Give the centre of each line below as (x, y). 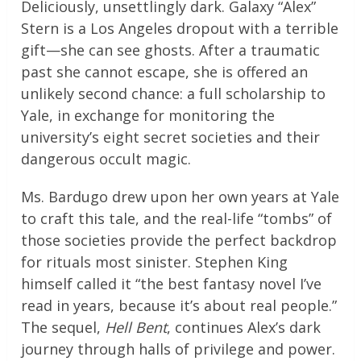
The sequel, (63, 328)
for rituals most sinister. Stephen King (155, 262)
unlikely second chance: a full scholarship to (174, 94)
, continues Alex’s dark (244, 328)
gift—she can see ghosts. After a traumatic (171, 50)
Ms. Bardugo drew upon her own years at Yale (180, 197)
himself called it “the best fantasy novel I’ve (172, 284)
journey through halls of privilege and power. (178, 349)
